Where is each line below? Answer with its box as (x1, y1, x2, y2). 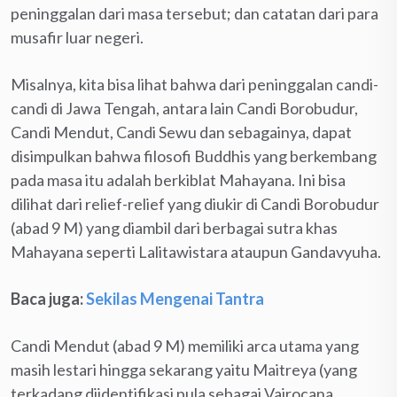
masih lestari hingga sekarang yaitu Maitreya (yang (11, 359, 357, 379)
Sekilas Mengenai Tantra (86, 288, 264, 308)
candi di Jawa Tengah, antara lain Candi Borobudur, (11, 97, 358, 118)
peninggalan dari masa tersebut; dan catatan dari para (11, 3, 378, 23)
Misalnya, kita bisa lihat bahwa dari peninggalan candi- (11, 74, 378, 94)
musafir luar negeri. (11, 27, 144, 47)
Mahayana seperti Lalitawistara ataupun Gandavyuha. (11, 241, 381, 261)
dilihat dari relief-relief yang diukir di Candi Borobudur (11, 193, 379, 214)
